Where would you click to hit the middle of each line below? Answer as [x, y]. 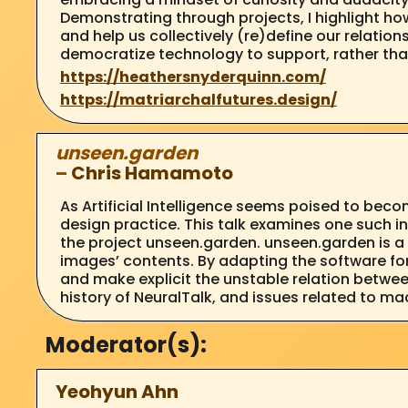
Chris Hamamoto [152, 173]
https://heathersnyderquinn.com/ [193, 76]
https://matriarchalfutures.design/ [198, 99]
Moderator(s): [126, 344]
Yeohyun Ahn [117, 391]
